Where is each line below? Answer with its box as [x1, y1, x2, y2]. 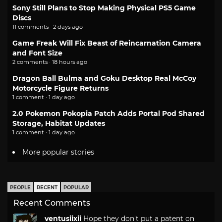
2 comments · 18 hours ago [12, 58, 87, 65]
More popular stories [22, 147, 94, 157]
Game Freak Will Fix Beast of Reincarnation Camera [12, 38, 201, 48]
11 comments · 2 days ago [12, 23, 83, 30]
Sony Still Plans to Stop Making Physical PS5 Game [12, 3, 196, 12]
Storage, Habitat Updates [12, 118, 105, 128]
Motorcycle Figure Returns [12, 83, 109, 93]
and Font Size [12, 48, 62, 57]
